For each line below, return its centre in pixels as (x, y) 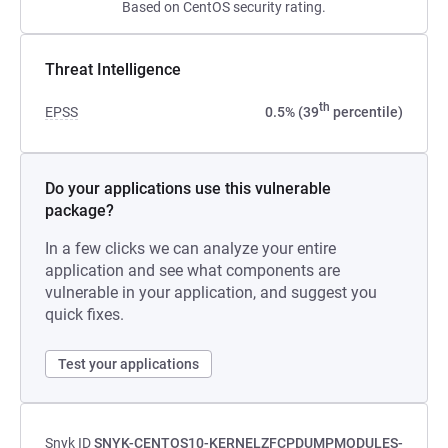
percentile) (366, 112)
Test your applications (128, 364)
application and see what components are (192, 270)
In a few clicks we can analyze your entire (190, 248)
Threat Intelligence (113, 69)
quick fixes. (84, 314)
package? (79, 210)
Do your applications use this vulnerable (188, 188)
